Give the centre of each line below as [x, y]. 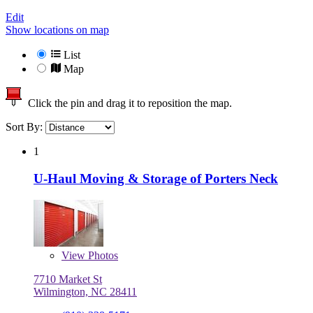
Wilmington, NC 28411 [85, 291]
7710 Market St [68, 279]
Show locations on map [57, 30]
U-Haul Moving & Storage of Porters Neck [156, 178]
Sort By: [26, 127]
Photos [102, 255]
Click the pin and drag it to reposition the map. [127, 103]
